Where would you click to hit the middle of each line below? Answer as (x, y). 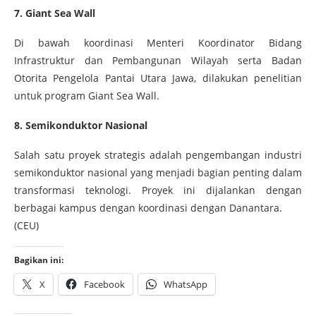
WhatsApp (186, 284)
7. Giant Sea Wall (55, 13)
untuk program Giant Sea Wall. (87, 95)
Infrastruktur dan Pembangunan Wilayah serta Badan (158, 60)
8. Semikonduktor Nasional (81, 125)
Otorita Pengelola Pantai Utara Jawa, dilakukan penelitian (158, 78)
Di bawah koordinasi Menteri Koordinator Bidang (158, 42)
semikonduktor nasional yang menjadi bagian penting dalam (158, 172)
